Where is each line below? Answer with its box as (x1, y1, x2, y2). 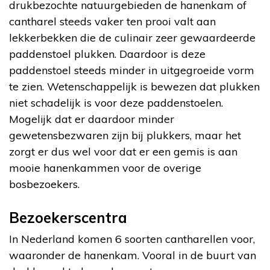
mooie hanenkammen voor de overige (9, 160, 201, 175)
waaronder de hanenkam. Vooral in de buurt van (9, 248, 256, 262)
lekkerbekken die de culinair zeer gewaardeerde (9, 30, 256, 45)
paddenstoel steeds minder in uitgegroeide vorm (9, 63, 254, 77)
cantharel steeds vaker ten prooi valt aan (9, 14, 216, 28)
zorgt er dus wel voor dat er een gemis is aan (9, 144, 237, 159)
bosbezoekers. (9, 177, 80, 191)
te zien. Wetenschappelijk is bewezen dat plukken (9, 79, 260, 93)
